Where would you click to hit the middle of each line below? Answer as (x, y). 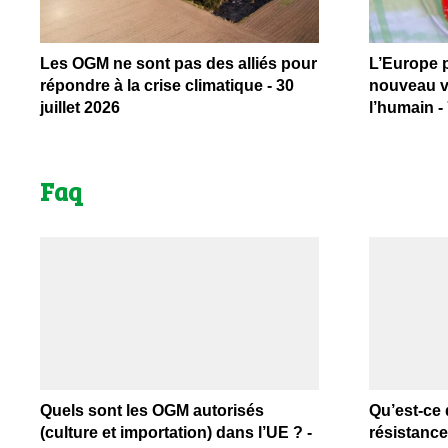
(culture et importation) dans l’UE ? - (176, 433)
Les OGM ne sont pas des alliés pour (178, 64)
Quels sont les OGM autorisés (152, 411)
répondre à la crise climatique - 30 (167, 86)
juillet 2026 (80, 108)
